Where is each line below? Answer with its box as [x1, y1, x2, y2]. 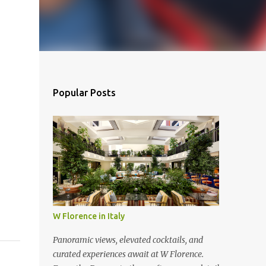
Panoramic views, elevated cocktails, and [52, 235, 203, 245]
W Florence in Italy [52, 211, 125, 221]
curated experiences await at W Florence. [52, 249, 204, 259]
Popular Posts [52, 87, 116, 98]
